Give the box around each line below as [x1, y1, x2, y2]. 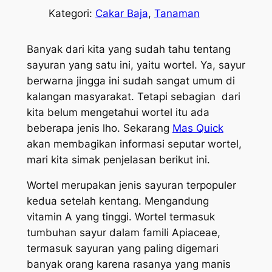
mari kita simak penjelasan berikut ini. [26, 153, 210, 166]
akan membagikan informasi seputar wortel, [26, 137, 242, 150]
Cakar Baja [95, 7, 148, 19]
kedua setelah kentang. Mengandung [26, 195, 209, 208]
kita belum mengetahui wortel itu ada [26, 106, 209, 118]
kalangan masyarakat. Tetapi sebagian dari [26, 90, 240, 103]
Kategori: [48, 7, 95, 19]
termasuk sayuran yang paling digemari [26, 242, 219, 255]
